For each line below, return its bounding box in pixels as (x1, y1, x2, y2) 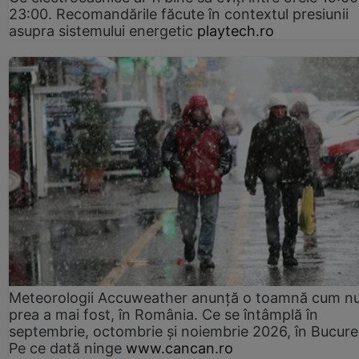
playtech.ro (197, 22, 274, 39)
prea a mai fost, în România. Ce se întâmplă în (9, 306, 318, 324)
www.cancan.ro (126, 340, 233, 357)
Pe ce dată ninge (9, 340, 122, 357)
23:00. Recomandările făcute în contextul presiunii (9, 5, 349, 22)
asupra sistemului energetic (9, 22, 193, 39)
